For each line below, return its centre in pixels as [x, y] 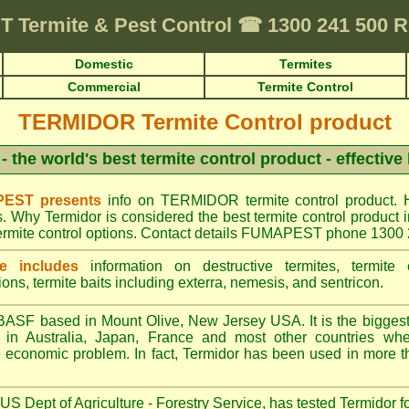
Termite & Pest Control [127, 25]
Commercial [104, 87]
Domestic [104, 64]
